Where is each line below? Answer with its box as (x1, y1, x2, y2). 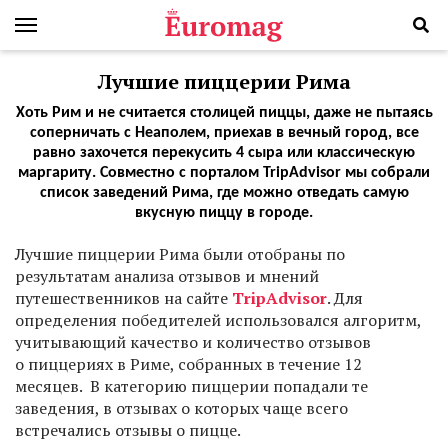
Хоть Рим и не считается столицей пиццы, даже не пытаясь (15, 105, 433, 121)
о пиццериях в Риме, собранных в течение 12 (15, 353, 362, 375)
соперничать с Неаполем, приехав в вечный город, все (29, 125, 419, 141)
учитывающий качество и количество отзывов (15, 331, 371, 353)
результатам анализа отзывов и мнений (15, 265, 319, 287)
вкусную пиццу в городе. (135, 205, 313, 221)
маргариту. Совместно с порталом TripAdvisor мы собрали (18, 165, 430, 181)
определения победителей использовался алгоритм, (15, 309, 421, 331)
